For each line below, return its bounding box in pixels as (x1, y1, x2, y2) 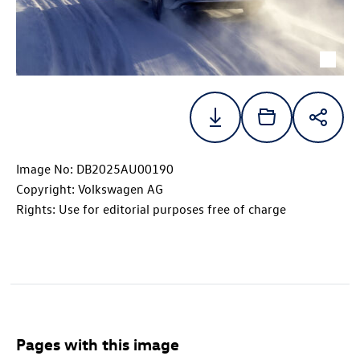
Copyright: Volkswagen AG (16, 181, 163, 198)
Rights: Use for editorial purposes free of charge (16, 201, 286, 218)
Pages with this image (16, 333, 179, 354)
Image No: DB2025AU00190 (16, 161, 174, 178)
